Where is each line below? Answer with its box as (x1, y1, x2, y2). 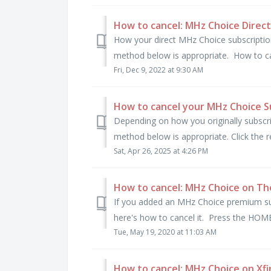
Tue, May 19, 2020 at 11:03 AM (114, 226, 217, 237)
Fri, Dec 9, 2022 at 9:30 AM (114, 64, 203, 75)
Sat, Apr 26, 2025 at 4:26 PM (114, 145, 208, 156)
